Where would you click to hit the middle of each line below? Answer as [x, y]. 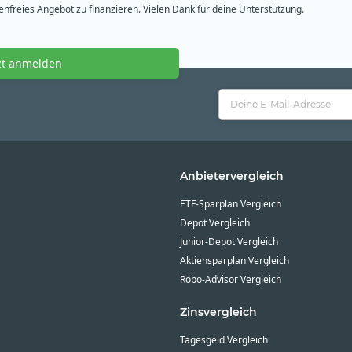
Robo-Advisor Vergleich [230, 279]
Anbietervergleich [231, 176]
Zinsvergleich [218, 312]
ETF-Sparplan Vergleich [230, 203]
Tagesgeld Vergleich [224, 340]
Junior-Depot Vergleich [229, 241]
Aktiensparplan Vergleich [234, 260]
